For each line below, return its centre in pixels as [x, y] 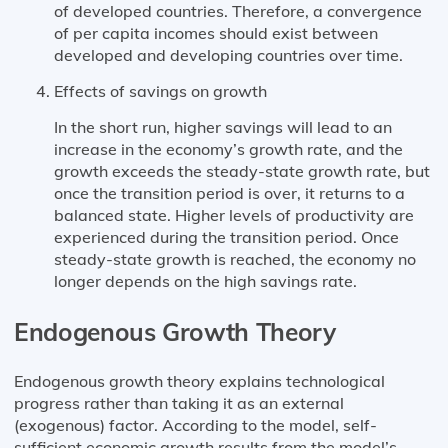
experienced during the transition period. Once [226, 237]
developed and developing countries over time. [228, 55]
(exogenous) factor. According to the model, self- [195, 425]
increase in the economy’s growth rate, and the [228, 149]
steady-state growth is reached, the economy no [235, 259]
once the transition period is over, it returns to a [229, 193]
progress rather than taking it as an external [179, 403]
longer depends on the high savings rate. [205, 281]
